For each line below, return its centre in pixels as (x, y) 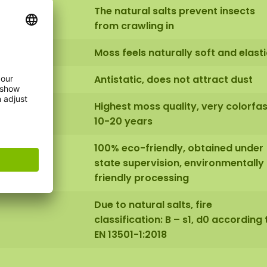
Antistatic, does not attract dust (173, 79)
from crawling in (134, 26)
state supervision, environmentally (179, 163)
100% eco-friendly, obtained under (179, 148)
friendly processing (142, 178)
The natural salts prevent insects (175, 11)
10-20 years (123, 121)
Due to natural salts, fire (153, 204)
